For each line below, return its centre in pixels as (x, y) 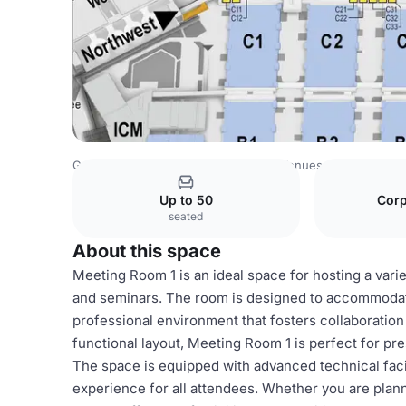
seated (186, 216)
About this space (147, 251)
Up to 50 (186, 200)
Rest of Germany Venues (252, 165)
